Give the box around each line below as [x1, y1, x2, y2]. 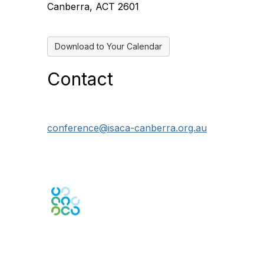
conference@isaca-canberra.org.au [47, 122, 207, 134]
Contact [47, 68, 113, 90]
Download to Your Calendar [55, 41, 162, 52]
